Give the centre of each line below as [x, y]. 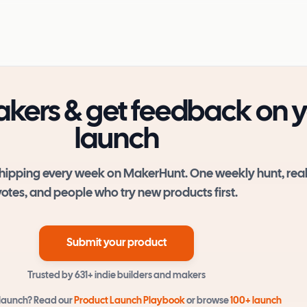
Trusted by [51, 276]
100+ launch [256, 301]
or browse [207, 301]
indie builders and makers [150, 276]
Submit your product [117, 243]
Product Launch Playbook [129, 301]
